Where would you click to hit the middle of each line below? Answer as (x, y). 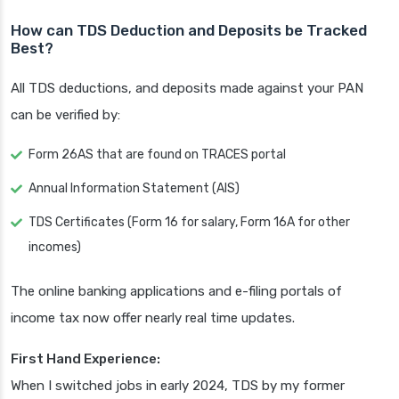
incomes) (55, 248)
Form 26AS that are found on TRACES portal (157, 155)
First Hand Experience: (85, 359)
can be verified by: (65, 115)
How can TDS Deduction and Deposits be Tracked (189, 31)
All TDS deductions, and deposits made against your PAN (187, 89)
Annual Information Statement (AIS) (134, 189)
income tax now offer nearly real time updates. (153, 318)
